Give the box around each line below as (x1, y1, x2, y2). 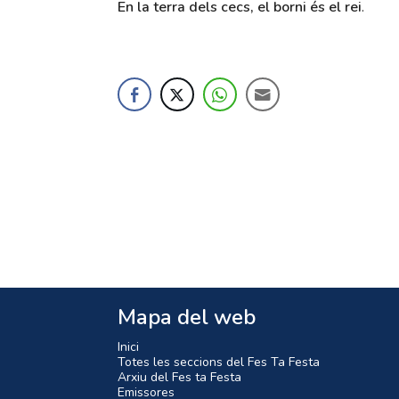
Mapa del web (118, 303, 256, 332)
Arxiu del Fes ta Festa (118, 369, 241, 387)
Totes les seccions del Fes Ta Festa (118, 354, 320, 371)
